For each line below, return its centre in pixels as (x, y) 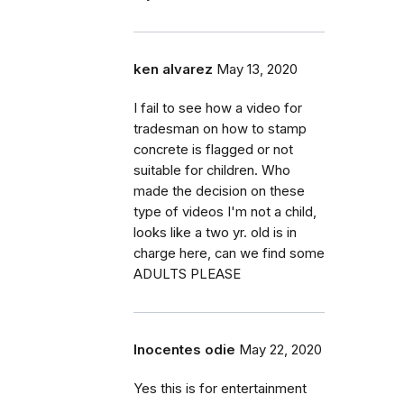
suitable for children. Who (212, 170)
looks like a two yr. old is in (215, 232)
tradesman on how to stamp (220, 129)
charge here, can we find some (229, 253)
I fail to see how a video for (218, 108)
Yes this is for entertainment (220, 388)
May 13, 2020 (257, 69)
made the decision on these (219, 191)
